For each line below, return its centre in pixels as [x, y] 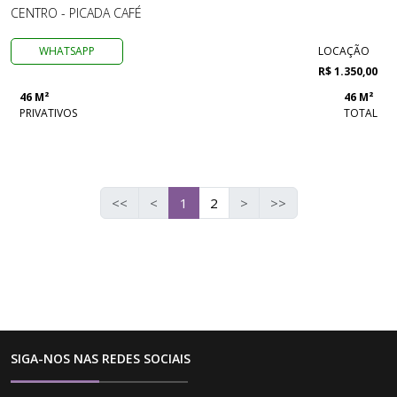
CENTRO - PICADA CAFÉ [76, 13]
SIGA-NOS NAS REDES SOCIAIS [101, 358]
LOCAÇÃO [344, 51]
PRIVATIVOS [48, 113]
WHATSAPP [67, 51]
